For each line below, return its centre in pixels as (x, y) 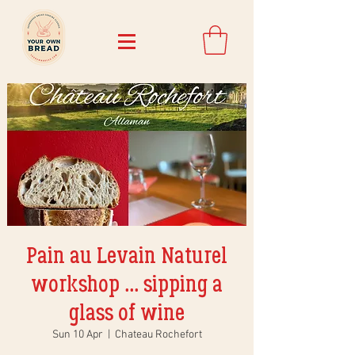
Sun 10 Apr (77, 334)
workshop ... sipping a (127, 284)
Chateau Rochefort (158, 334)
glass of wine (127, 312)
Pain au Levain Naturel (127, 255)
